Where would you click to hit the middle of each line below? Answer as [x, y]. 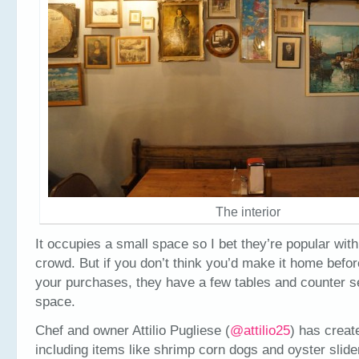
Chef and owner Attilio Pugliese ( [133, 330]
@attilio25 [260, 330]
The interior [248, 212]
